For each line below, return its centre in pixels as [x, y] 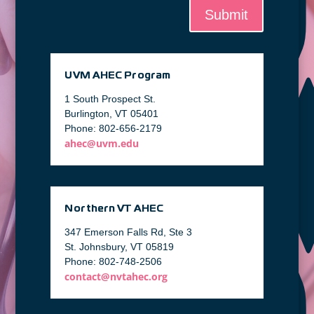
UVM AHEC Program [118, 76]
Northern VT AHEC [114, 209]
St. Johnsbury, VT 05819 [120, 247]
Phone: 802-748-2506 [114, 262]
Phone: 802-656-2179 [114, 129]
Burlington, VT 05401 [112, 114]
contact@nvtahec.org [116, 277]
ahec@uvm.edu [102, 144]
